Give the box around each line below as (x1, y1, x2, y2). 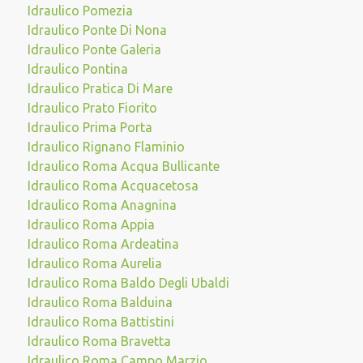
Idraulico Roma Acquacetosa (27, 178, 199, 193)
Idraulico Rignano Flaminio (27, 139, 185, 154)
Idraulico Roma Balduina (27, 295, 173, 310)
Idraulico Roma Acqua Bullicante (27, 159, 220, 173)
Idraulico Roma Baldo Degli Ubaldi (27, 275, 229, 290)
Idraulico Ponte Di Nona (27, 23, 167, 37)
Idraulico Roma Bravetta (27, 334, 171, 348)
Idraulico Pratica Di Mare (27, 81, 173, 96)
